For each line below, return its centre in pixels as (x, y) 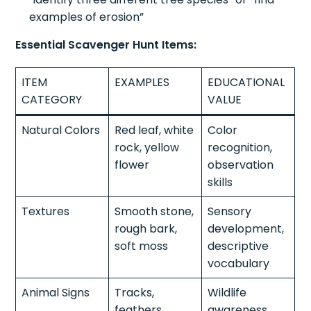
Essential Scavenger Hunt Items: (106, 44)
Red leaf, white (154, 130)
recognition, (240, 147)
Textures (46, 211)
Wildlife (227, 292)
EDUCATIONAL (246, 82)
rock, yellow (147, 147)
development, (246, 228)
